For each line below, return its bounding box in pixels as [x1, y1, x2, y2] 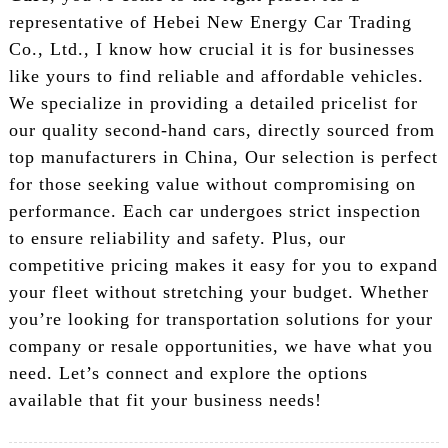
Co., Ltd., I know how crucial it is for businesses [8, 38, 415, 59]
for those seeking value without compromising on [8, 173, 416, 194]
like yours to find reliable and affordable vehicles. [8, 65, 424, 86]
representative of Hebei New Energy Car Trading [8, 11, 412, 32]
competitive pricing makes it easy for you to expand [8, 254, 438, 275]
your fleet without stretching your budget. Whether [8, 281, 429, 302]
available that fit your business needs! [8, 389, 322, 410]
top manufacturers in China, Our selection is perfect [8, 146, 438, 167]
